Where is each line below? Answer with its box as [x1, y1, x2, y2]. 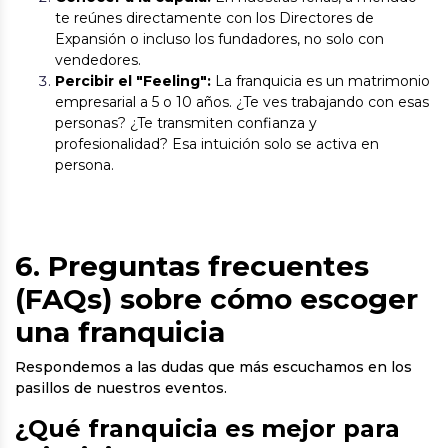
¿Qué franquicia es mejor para [15, 414, 400, 443]
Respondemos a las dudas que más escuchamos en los [15, 358, 412, 376]
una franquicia [15, 315, 225, 349]
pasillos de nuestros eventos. [15, 379, 227, 397]
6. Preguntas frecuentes [15, 249, 369, 283]
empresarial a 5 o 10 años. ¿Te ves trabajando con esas [55, 93, 429, 111]
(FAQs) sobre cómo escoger [15, 282, 418, 316]
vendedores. [55, 51, 141, 69]
